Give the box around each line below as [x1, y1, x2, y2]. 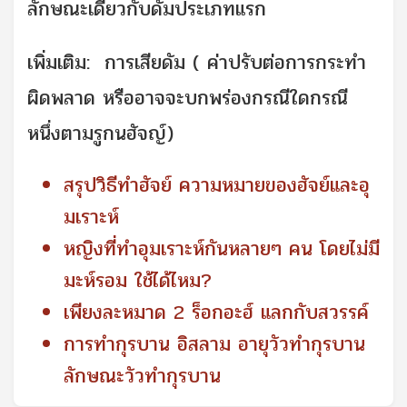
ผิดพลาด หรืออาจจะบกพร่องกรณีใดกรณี [27, 82, 348, 114]
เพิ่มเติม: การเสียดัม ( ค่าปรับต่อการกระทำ [27, 46, 366, 78]
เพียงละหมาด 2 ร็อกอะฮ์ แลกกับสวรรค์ [64, 296, 369, 328]
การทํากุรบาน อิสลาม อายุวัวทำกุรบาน [64, 328, 365, 360]
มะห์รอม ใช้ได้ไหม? [64, 264, 212, 296]
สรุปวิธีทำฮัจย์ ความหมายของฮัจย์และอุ [64, 169, 370, 201]
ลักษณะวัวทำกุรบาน [64, 360, 228, 392]
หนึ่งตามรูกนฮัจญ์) [27, 117, 174, 149]
